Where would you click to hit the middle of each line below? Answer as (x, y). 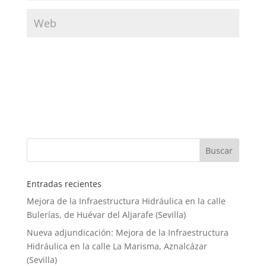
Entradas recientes (64, 184)
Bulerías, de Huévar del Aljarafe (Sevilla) (106, 215)
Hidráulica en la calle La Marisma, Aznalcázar (117, 246)
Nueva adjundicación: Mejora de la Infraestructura (127, 232)
